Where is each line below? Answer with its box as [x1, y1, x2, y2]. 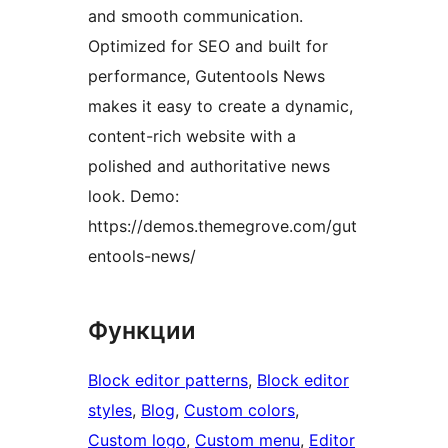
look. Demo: [88, 185, 179, 206]
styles [88, 399, 132, 420]
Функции [88, 315, 196, 345]
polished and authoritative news [88, 155, 330, 176]
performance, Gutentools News [88, 65, 325, 86]
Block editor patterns [88, 369, 248, 390]
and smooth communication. [88, 5, 303, 26]
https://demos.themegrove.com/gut [88, 215, 357, 236]
